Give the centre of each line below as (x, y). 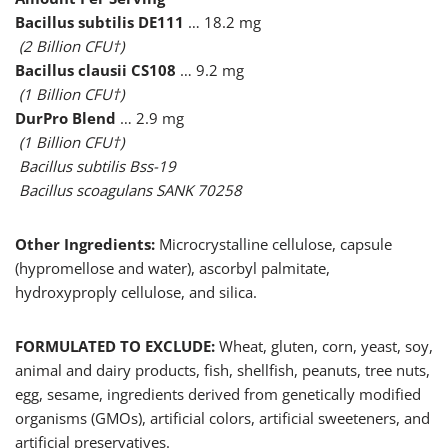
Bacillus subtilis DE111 (101, 22)
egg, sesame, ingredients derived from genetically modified (218, 394)
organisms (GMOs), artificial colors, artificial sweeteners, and (222, 418)
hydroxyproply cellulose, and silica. (136, 292)
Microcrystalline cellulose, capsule (275, 244)
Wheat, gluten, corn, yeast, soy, (326, 346)
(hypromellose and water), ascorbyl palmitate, (172, 268)
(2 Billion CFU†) (69, 46)
